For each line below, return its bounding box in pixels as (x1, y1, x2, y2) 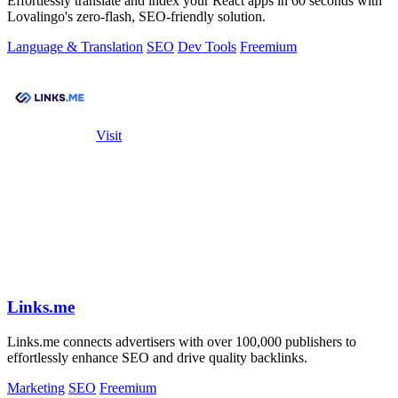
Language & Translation (7, 39, 143, 55)
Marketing (7, 379, 65, 395)
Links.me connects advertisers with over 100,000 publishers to (7, 333, 356, 349)
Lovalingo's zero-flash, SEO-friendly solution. (7, 9, 266, 25)
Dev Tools (178, 39, 236, 55)
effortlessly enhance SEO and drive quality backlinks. (7, 349, 307, 365)
